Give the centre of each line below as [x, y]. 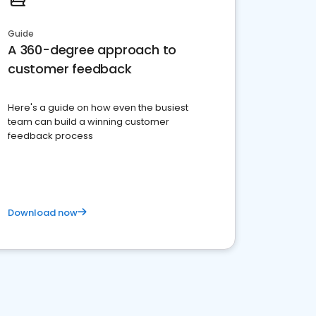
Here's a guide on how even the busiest [98, 108]
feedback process [50, 136]
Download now [43, 213]
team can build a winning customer [89, 122]
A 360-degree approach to [92, 50]
